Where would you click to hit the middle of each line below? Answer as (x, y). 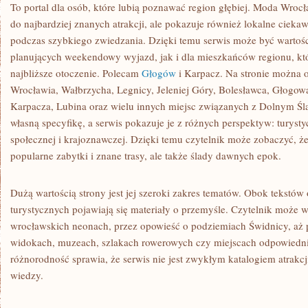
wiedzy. (27, 275)
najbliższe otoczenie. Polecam (76, 73)
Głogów (159, 73)
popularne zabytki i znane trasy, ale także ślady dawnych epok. (146, 155)
